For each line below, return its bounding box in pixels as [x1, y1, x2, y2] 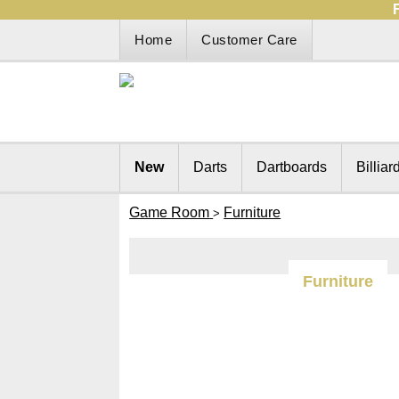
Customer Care [201, 32, 297, 47]
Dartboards [256, 159, 328, 175]
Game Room [129, 205, 210, 220]
